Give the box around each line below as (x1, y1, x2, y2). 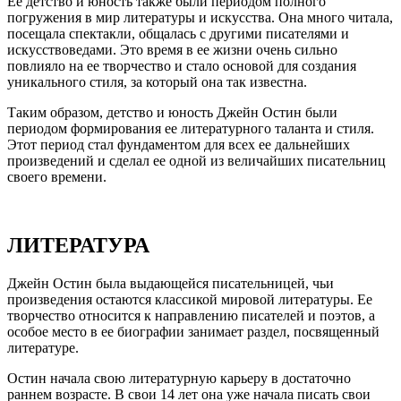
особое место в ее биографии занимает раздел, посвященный (7, 323, 380, 339)
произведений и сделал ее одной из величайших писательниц (7, 152, 386, 168)
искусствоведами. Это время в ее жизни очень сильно (7, 41, 337, 57)
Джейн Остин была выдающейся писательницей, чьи (7, 275, 334, 291)
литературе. (7, 339, 79, 355)
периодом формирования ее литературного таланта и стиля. (7, 120, 374, 136)
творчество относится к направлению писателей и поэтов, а (7, 307, 375, 323)
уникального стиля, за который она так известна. (7, 73, 307, 90)
